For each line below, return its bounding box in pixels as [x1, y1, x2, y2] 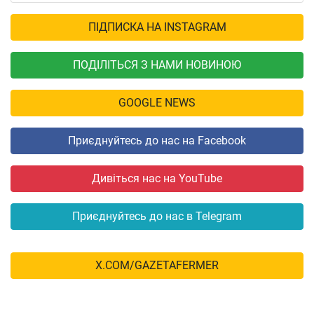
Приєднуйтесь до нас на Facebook [68, 134, 246, 148]
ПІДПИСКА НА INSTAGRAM [88, 20, 226, 34]
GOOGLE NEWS [118, 96, 196, 110]
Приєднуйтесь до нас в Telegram [72, 210, 242, 224]
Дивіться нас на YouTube [92, 172, 222, 186]
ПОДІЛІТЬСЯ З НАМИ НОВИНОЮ [73, 58, 241, 72]
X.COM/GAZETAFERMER [95, 259, 219, 273]
